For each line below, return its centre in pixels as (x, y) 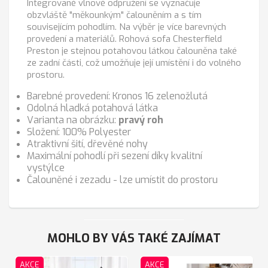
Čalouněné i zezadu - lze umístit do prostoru (122, 180)
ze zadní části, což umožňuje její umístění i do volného (134, 63)
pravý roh (141, 120)
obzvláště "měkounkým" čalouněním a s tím (114, 15)
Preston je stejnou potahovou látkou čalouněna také (132, 51)
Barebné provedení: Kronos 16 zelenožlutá (117, 96)
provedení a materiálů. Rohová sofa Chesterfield (124, 39)
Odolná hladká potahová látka (92, 108)
